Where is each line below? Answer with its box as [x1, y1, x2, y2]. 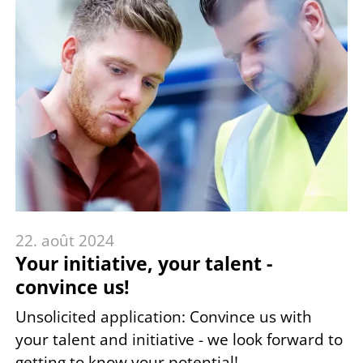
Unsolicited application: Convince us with [15, 305, 312, 327]
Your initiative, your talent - [15, 250, 272, 276]
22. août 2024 [15, 229, 114, 251]
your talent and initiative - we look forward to [15, 328, 343, 350]
